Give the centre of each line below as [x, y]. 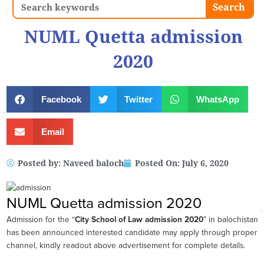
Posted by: [40, 164]
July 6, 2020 [205, 164]
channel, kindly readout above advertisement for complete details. [126, 246]
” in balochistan [231, 220]
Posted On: [157, 164]
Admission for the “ [41, 220]
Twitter [138, 99]
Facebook [61, 99]
